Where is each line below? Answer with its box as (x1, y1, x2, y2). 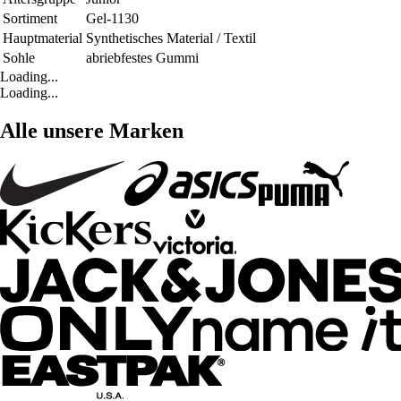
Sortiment (3, 11, 57, 27)
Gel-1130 (86, 11, 139, 27)
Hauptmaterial (3, 30, 82, 47)
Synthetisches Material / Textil (86, 30, 256, 47)
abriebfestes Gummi (86, 50, 199, 66)
